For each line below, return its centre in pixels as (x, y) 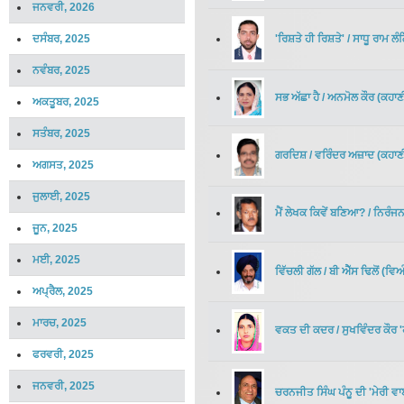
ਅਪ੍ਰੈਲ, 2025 (63, 291)
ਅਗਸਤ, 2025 (63, 165)
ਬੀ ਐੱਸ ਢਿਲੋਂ (354, 271)
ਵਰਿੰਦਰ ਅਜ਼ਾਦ (344, 156)
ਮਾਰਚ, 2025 (60, 323)
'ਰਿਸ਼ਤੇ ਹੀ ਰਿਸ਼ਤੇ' (310, 38)
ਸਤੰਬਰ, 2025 (61, 133)
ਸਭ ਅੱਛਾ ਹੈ (297, 97)
